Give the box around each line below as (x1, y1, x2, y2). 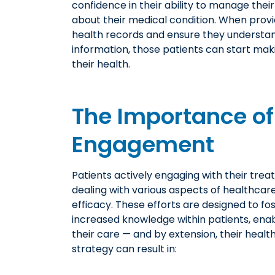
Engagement (72, 128, 214, 160)
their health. (72, 56, 130, 71)
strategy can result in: (72, 241, 177, 256)
